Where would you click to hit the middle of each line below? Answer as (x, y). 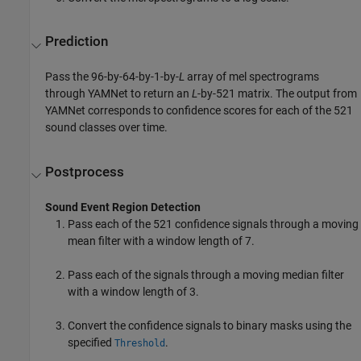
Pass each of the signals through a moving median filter (206, 274)
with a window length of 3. (134, 291)
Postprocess (85, 172)
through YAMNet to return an (119, 94)
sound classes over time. (107, 128)
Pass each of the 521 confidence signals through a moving (214, 224)
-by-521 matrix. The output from (278, 94)
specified (91, 342)
